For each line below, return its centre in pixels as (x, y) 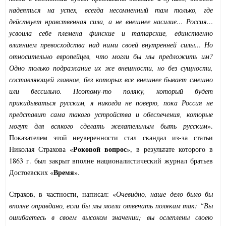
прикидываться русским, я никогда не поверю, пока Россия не (111, 103)
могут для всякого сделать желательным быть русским (108, 126)
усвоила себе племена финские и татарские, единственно (111, 33)
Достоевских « (31, 173)
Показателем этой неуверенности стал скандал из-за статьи (111, 138)
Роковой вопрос (100, 149)
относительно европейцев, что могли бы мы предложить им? (111, 56)
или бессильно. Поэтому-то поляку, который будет (111, 91)
